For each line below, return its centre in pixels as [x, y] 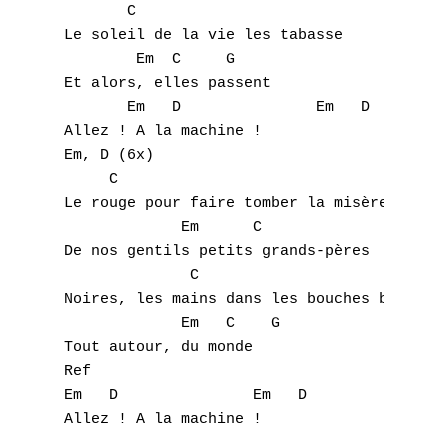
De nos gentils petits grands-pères [221, 251]
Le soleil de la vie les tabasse [208, 35]
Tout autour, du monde [163, 347]
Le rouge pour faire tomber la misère [230, 203]
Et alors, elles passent [172, 83]
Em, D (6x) [113, 155]
